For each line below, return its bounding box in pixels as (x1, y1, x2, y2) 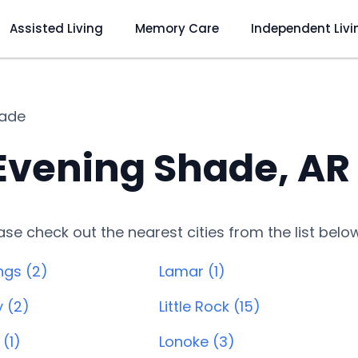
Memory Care (134, 19, 219, 37)
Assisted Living (9, 19, 103, 37)
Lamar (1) (159, 261, 225, 281)
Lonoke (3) (159, 332, 235, 352)
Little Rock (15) (159, 296, 261, 316)
